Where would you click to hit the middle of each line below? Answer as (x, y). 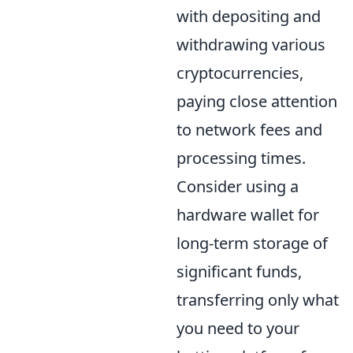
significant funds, (239, 271)
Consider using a (238, 186)
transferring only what (258, 299)
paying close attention (257, 101)
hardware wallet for (248, 214)
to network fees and (249, 129)
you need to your (238, 328)
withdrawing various (251, 44)
